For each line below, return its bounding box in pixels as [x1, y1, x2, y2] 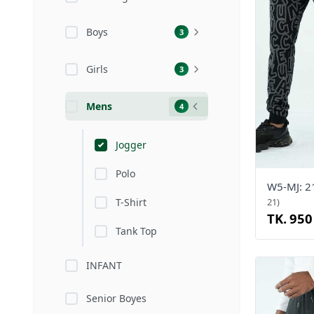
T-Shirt [116, 196, 146, 209]
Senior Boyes [86, 292, 146, 305]
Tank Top [116, 224, 157, 238]
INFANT [86, 259, 122, 272]
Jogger [116, 138, 146, 151]
